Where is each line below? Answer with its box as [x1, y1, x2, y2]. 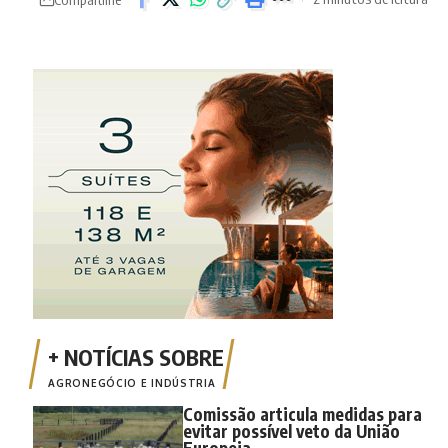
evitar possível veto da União [183, 419, 401, 442]
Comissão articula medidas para [183, 402, 423, 425]
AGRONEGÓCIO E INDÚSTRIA [48, 376, 216, 389]
